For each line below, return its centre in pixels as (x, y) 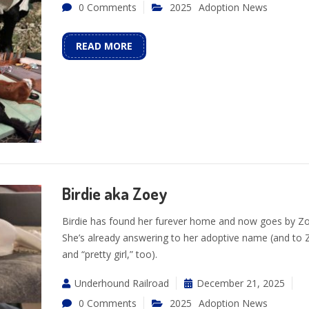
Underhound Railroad (121, 283)
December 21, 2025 (240, 283)
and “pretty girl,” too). (109, 254)
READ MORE (104, 46)
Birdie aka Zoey (114, 193)
